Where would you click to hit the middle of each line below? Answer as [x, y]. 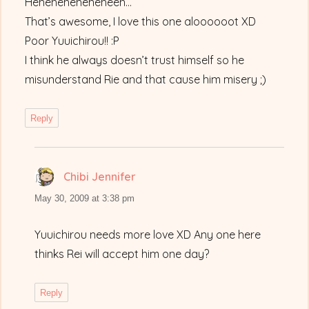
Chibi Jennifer [100, 177]
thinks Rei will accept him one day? [122, 254]
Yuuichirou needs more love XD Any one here [148, 235]
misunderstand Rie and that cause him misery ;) [146, 80]
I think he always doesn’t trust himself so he [135, 60]
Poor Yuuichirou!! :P [72, 41]
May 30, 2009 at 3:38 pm [85, 199]
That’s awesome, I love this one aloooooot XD [141, 22]
